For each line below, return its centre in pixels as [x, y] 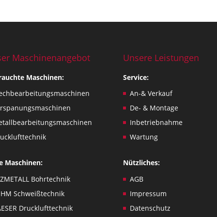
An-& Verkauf [151, 93]
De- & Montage [154, 108]
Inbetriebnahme [156, 122]
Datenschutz [150, 208]
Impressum [148, 193]
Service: [136, 77]
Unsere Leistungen [161, 57]
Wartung [144, 137]
